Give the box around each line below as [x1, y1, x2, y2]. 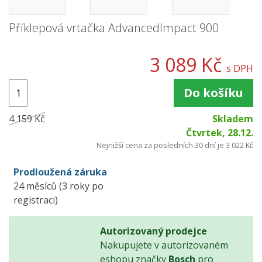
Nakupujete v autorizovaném [100, 239, 229, 252]
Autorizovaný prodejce [100, 225, 208, 238]
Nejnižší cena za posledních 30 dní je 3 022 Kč [96, 140, 253, 151]
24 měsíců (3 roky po [13, 180, 104, 193]
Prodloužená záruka [13, 166, 107, 179]
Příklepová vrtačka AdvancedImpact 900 [9, 20, 219, 36]
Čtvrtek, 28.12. [185, 126, 253, 140]
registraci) [13, 194, 58, 207]
